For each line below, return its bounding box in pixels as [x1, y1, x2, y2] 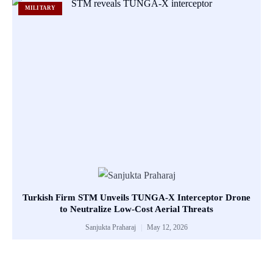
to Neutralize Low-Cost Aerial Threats [60, 204, 213, 214]
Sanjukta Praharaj [85, 223, 138, 232]
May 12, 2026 [145, 223, 188, 232]
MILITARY [24, 5, 56, 12]
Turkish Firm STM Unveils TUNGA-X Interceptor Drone [23, 193, 250, 203]
